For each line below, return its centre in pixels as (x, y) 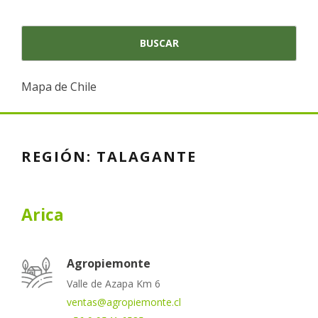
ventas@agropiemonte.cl (124, 302)
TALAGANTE (147, 156)
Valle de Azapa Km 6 (114, 283)
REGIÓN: (59, 156)
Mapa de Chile (59, 86)
